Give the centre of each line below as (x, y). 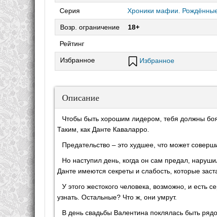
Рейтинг (72, 43)
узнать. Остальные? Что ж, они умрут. (117, 197)
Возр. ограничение (90, 27)
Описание (81, 97)
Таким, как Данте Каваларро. (103, 129)
